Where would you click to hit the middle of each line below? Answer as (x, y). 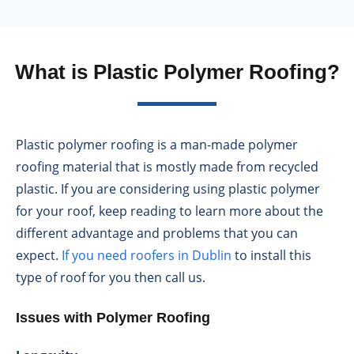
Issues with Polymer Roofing (113, 318)
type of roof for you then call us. (111, 278)
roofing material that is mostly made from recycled (167, 167)
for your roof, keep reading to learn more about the (169, 211)
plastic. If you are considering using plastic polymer (168, 189)
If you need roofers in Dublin (147, 256)
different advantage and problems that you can (157, 233)
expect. (39, 256)
